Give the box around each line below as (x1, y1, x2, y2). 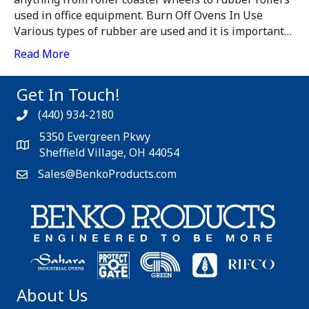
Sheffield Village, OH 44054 (39, 145, 179, 161)
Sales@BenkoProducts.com (38, 166, 177, 182)
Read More (14, 46, 70, 62)
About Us (17, 283, 88, 307)
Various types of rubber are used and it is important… (14, 23, 292, 39)
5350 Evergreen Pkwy (39, 129, 150, 145)
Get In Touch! (17, 83, 120, 106)
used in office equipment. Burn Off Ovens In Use (14, 8, 263, 23)
